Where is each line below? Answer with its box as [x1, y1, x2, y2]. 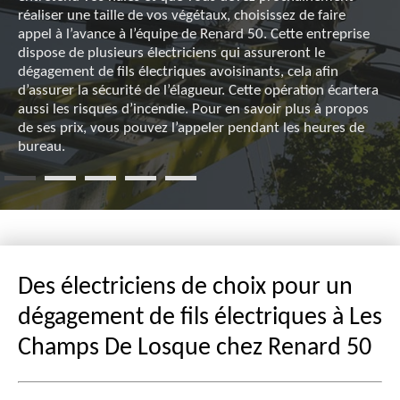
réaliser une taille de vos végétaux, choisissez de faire [18, 8, 346, 24]
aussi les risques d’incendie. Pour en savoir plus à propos [18, 102, 369, 118]
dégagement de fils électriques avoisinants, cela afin [18, 64, 338, 80]
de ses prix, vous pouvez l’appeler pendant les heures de [18, 121, 364, 137]
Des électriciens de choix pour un [18, 275, 353, 301]
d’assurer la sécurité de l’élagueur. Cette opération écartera [18, 83, 379, 99]
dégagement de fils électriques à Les [18, 305, 382, 331]
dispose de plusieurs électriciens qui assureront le [18, 46, 325, 62]
